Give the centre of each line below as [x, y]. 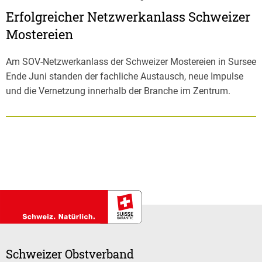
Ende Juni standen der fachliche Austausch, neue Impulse [125, 76]
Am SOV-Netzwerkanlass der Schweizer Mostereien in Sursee [131, 61]
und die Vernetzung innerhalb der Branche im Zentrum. [118, 91]
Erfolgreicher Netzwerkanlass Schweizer [128, 17]
